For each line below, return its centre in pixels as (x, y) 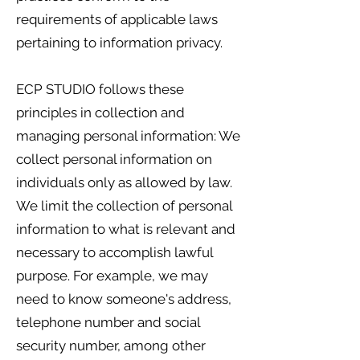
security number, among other (111, 346)
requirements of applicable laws (117, 19)
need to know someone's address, (124, 299)
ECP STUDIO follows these (100, 89)
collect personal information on (114, 159)
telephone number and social (108, 322)
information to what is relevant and (126, 229)
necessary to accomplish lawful (115, 252)
